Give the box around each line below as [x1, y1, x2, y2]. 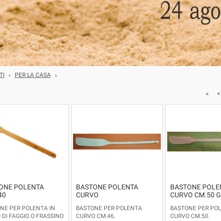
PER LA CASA [14, 72, 51, 79]
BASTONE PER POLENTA [75, 205, 142, 212]
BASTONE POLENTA [75, 183, 138, 192]
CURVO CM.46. [75, 213, 115, 220]
